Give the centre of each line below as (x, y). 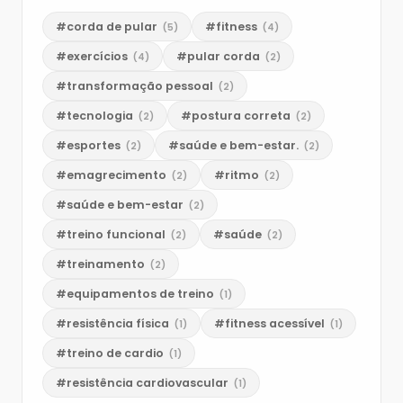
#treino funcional (112, 234)
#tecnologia (96, 116)
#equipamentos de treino (136, 294)
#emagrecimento (112, 175)
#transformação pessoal (136, 86)
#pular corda (219, 56)
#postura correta (237, 116)
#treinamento (102, 264)
